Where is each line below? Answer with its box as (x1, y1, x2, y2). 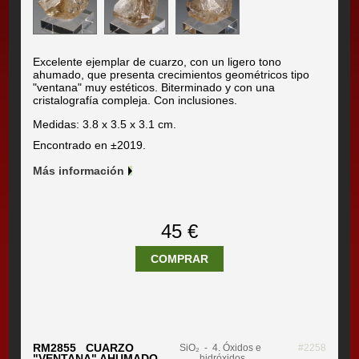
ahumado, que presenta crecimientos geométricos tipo (33, 68, 310, 82)
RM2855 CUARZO (33, 341, 135, 355)
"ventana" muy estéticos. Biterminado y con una (33, 81, 276, 95)
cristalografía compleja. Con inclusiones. (33, 94, 238, 107)
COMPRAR (151, 252, 208, 266)
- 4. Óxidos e (199, 342, 261, 354)
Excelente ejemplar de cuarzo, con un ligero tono (33, 55, 282, 69)
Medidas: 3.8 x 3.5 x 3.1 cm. (33, 118, 177, 131)
